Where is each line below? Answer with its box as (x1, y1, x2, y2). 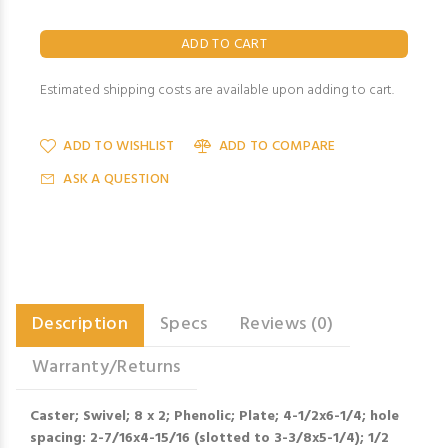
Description (32, 310, 128, 339)
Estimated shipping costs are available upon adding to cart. (40, 79, 394, 102)
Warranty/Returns (32, 353, 181, 382)
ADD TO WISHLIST (63, 135, 175, 158)
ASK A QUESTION (63, 168, 170, 191)
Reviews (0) (239, 310, 334, 339)
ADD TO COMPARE (218, 135, 336, 158)
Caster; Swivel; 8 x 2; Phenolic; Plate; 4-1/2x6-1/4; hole (30, 405, 399, 428)
